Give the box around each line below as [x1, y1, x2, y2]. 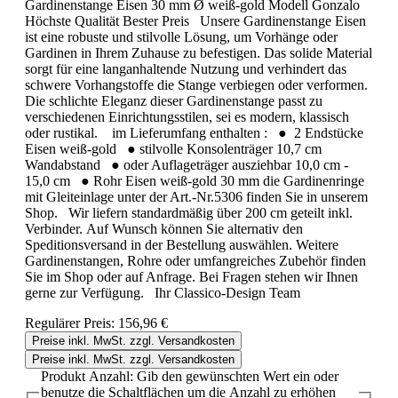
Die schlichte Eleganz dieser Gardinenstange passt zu [25, 92, 322, 108]
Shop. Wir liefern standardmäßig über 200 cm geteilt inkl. [25, 204, 353, 220]
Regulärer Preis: [25, 314, 118, 330]
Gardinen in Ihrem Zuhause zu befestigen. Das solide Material [25, 44, 372, 60]
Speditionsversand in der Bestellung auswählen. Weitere [25, 236, 338, 252]
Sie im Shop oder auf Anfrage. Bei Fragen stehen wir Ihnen [25, 268, 358, 284]
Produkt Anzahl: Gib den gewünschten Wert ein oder [41, 368, 338, 384]
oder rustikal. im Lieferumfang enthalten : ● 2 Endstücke [25, 124, 363, 140]
